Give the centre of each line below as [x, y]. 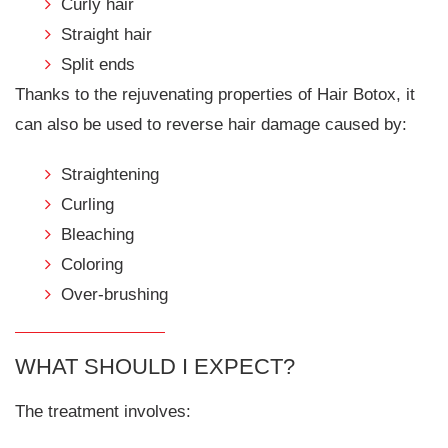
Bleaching [97, 234]
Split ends [98, 64]
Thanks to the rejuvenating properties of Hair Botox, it [215, 94]
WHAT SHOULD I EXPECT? [155, 366]
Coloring [92, 264]
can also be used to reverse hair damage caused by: [211, 124]
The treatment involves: [103, 412]
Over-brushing [114, 294]
